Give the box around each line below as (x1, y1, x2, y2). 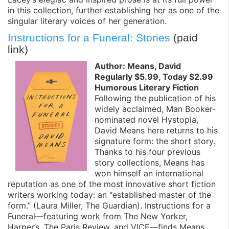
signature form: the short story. (95, 136, 215, 147)
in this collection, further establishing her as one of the (8, 5, 219, 15)
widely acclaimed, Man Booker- (95, 104, 216, 114)
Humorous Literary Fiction (95, 82, 199, 93)
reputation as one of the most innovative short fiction (8, 179, 216, 190)
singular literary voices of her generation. (8, 15, 167, 26)
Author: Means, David (95, 61, 181, 72)
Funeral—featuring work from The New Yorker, (8, 211, 188, 222)
